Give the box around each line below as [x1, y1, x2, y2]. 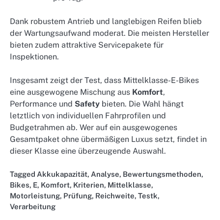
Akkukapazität [37, 170, 87, 179]
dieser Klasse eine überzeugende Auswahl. [10, 146, 166, 156]
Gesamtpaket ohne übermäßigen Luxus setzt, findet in [10, 135, 207, 144]
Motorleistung [10, 192, 60, 200]
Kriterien [73, 181, 104, 190]
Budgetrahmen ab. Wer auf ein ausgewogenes [10, 123, 177, 133]
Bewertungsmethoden [123, 170, 201, 179]
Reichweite [95, 192, 135, 200]
